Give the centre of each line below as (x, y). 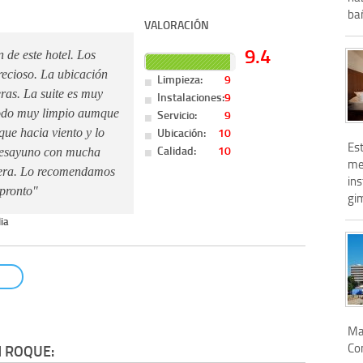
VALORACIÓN (177, 24)
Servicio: (177, 114)
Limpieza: (180, 79)
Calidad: (177, 150)
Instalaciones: (191, 96)
